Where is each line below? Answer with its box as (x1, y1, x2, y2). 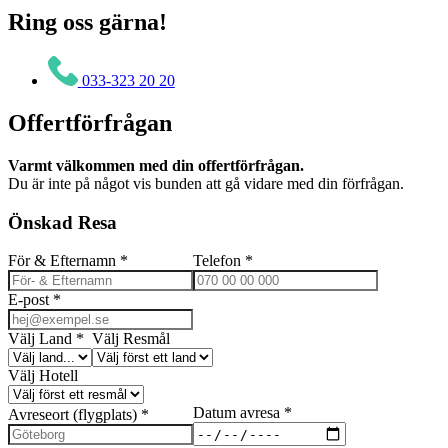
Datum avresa (193, 404, 284, 422)
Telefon (193, 252, 245, 270)
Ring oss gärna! (8, 9, 167, 36)
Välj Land (8, 330, 76, 348)
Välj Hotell (8, 367, 78, 385)
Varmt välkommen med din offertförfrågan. (8, 156, 308, 174)
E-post (8, 291, 53, 309)
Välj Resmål (92, 330, 170, 348)
